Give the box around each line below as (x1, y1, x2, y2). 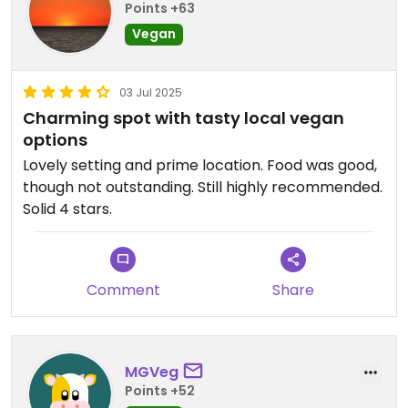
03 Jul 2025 (119, 85, 182, 100)
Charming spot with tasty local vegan (23, 107, 344, 129)
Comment (86, 280, 160, 301)
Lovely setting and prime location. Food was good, (23, 155, 377, 176)
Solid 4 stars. (23, 199, 112, 219)
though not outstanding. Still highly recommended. (23, 177, 382, 198)
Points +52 (125, 381, 195, 400)
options (23, 128, 87, 151)
